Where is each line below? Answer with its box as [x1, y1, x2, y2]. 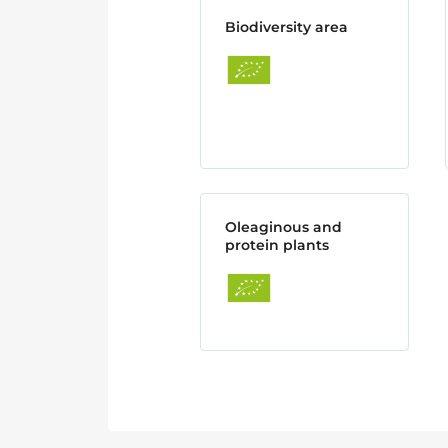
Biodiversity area [225, 18, 348, 36]
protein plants [225, 236, 329, 254]
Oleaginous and [225, 218, 342, 236]
